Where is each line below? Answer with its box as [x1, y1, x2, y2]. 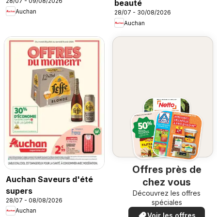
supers [6, 186, 32, 196]
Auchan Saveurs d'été [6, 174, 93, 184]
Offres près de [132, 164, 201, 176]
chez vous [142, 176, 191, 188]
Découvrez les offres [133, 189, 201, 198]
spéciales [151, 198, 182, 207]
